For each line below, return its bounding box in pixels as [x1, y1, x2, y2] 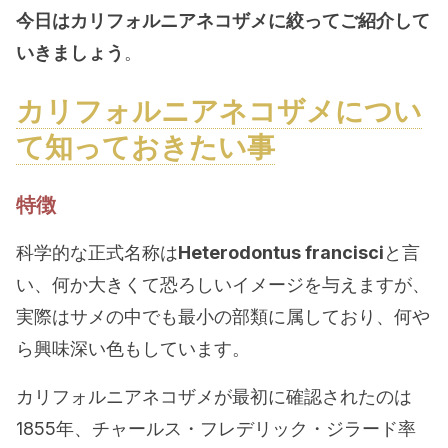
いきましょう [16, 42, 124, 63]
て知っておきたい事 [16, 130, 275, 164]
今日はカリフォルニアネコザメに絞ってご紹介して [16, 10, 430, 31]
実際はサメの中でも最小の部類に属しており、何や [16, 306, 430, 327]
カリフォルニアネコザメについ [16, 94, 422, 128]
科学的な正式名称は [16, 242, 178, 263]
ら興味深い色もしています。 [16, 338, 250, 359]
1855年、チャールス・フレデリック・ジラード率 [16, 418, 416, 439]
